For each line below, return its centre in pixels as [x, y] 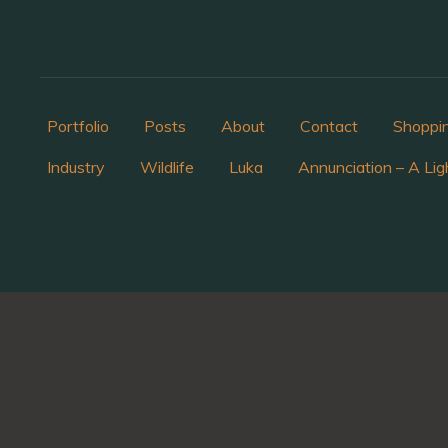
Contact [329, 126]
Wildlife [167, 167]
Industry [76, 167]
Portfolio [78, 126]
